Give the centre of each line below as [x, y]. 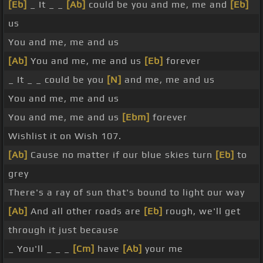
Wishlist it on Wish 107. [65, 136]
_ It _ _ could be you [58, 80]
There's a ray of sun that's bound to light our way [127, 193]
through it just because [64, 230]
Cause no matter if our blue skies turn [122, 155]
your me [163, 249]
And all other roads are [86, 211]
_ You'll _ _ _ [41, 249]
